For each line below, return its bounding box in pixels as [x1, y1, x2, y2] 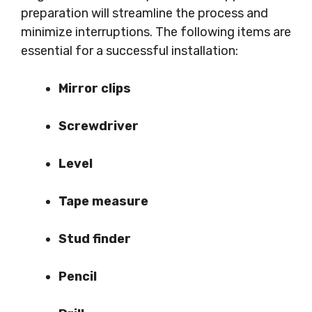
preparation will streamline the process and [21, 6, 268, 21]
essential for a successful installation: [21, 43, 238, 58]
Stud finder [58, 231, 131, 247]
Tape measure [58, 194, 148, 209]
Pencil [58, 269, 97, 284]
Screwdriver [58, 118, 139, 134]
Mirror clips [58, 81, 131, 96]
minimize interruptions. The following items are [21, 24, 291, 40]
